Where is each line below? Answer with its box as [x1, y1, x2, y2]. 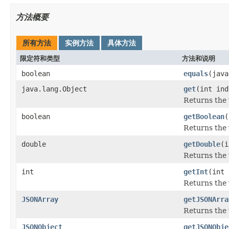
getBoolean [184, 112, 224, 121]
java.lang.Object [21, 84, 87, 93]
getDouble [184, 140, 220, 148]
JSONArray [21, 195, 58, 203]
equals [184, 69, 208, 78]
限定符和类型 [20, 54, 60, 62]
